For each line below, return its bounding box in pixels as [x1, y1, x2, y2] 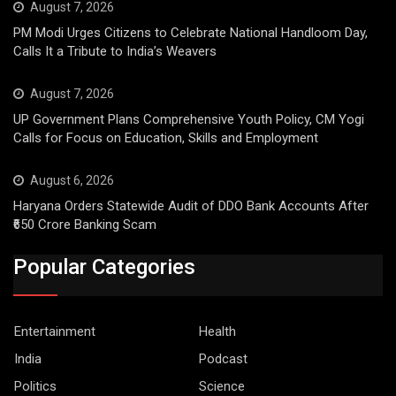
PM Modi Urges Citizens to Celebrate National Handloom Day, [13, 25, 368, 42]
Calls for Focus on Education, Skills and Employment [13, 130, 318, 147]
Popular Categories [13, 254, 195, 279]
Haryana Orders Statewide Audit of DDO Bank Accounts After [13, 198, 369, 215]
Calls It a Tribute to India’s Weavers [13, 43, 217, 60]
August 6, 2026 [30, 173, 114, 188]
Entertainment [14, 323, 95, 339]
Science [199, 377, 245, 394]
